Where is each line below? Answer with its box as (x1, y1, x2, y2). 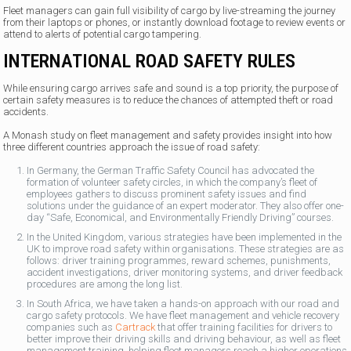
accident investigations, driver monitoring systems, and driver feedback (27, 266, 343, 278)
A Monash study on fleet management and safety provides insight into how (3, 129, 333, 141)
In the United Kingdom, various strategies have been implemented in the (27, 231, 342, 243)
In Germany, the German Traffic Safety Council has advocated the (27, 165, 315, 176)
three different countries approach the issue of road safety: (3, 141, 261, 153)
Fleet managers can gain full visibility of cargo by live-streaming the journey (3, 5, 336, 16)
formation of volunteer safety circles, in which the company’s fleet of (27, 176, 318, 188)
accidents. (3, 106, 49, 118)
